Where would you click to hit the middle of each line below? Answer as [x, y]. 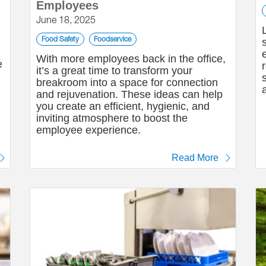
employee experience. [88, 130]
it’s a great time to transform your [114, 71]
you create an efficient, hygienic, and [123, 106]
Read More [195, 158]
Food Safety [60, 39]
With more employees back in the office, [131, 59]
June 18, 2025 [66, 20]
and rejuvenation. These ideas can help [129, 94]
